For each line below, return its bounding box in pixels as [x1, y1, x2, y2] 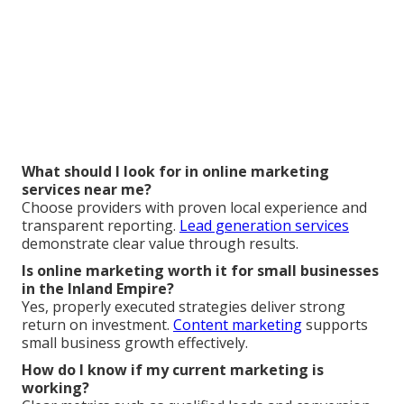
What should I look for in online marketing [22, 161, 329, 181]
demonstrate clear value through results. [22, 233, 298, 253]
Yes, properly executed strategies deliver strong [22, 296, 345, 317]
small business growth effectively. [22, 332, 248, 353]
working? [22, 377, 89, 398]
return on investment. [22, 314, 173, 335]
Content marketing [173, 314, 302, 335]
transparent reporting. [22, 215, 179, 235]
